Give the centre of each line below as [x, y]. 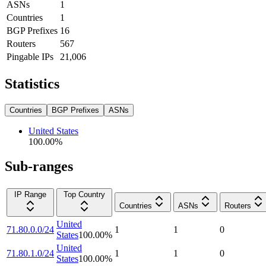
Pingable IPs [30, 56]
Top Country [84, 195]
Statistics [32, 83]
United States [53, 131]
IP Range [30, 195]
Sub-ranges [39, 167]
